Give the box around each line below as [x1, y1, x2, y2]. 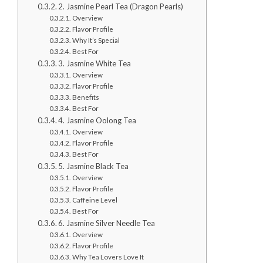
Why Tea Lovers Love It [72, 252, 144, 261]
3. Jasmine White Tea [58, 59, 131, 69]
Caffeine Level [72, 195, 117, 204]
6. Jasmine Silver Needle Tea [58, 218, 156, 228]
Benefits [72, 93, 99, 102]
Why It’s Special [72, 36, 120, 45]
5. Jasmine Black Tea [58, 161, 129, 171]
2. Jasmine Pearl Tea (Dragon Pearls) [58, 2, 184, 12]
